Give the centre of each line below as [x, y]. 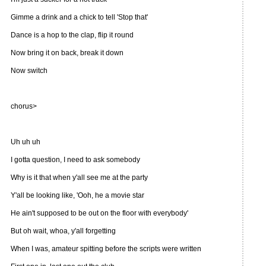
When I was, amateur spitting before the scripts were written [106, 249]
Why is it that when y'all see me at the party [79, 178]
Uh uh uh [26, 142]
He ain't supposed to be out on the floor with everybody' [99, 213]
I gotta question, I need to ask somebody [75, 160]
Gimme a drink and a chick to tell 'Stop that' [79, 17]
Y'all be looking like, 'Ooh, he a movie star [77, 195]
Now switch [29, 71]
